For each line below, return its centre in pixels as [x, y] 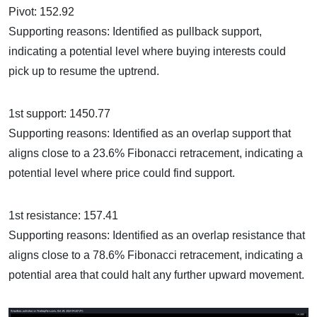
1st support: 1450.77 [59, 114]
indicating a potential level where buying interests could [147, 52]
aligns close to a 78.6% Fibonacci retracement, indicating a [156, 255]
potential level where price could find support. [122, 173]
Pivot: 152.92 [41, 12]
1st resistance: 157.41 [63, 216]
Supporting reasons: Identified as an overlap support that [150, 134]
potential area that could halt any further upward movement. [156, 275]
